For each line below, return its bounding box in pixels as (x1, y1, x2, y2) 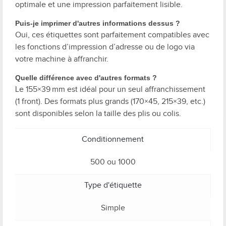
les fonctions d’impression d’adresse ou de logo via (15, 42, 195, 52)
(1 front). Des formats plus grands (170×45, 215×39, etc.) (15, 96, 205, 106)
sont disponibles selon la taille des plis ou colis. (15, 108, 181, 119)
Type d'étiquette (84, 180, 142, 190)
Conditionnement (82, 134, 144, 144)
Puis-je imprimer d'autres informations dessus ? (15, 19, 180, 27)
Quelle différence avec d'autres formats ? (15, 74, 157, 82)
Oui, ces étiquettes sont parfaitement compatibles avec (15, 30, 209, 40)
